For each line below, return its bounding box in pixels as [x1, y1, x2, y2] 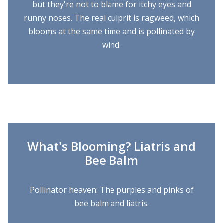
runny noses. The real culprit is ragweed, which [24, 12, 199, 23]
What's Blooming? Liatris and [27, 138, 196, 154]
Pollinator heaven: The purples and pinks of [29, 184, 194, 195]
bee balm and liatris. [74, 198, 149, 209]
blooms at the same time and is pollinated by [28, 26, 195, 37]
